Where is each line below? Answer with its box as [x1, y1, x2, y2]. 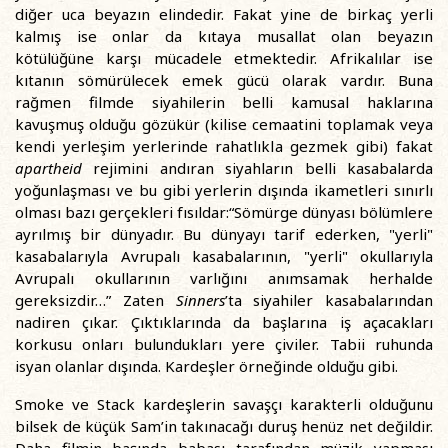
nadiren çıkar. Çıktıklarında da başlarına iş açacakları [15, 312, 433, 332]
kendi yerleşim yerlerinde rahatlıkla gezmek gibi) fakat [15, 136, 433, 156]
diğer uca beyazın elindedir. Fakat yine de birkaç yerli [15, 4, 433, 24]
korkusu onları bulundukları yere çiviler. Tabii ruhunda [15, 334, 433, 354]
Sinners [175, 290, 225, 310]
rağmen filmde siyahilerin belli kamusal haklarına [15, 92, 433, 112]
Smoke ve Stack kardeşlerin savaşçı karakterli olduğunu [15, 394, 433, 414]
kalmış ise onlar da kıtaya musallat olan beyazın [15, 26, 433, 46]
